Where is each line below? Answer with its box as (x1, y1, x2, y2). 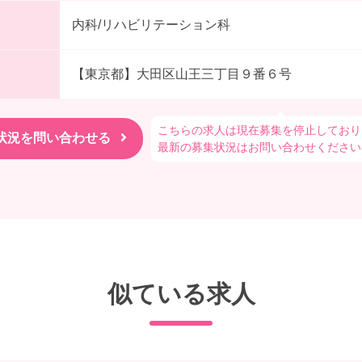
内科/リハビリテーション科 (71, 17, 230, 32)
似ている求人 (107, 280, 255, 307)
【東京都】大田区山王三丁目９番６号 (71, 66, 292, 81)
